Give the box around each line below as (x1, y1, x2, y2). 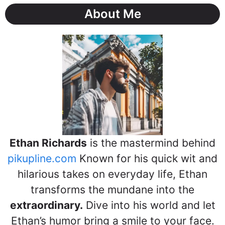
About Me (84, 7, 141, 21)
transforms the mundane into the (31, 183, 194, 196)
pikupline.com (8, 152, 76, 165)
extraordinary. (10, 199, 83, 211)
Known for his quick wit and (76, 152, 217, 165)
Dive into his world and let (82, 199, 215, 211)
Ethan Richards (10, 137, 87, 149)
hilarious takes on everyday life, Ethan (18, 168, 207, 180)
